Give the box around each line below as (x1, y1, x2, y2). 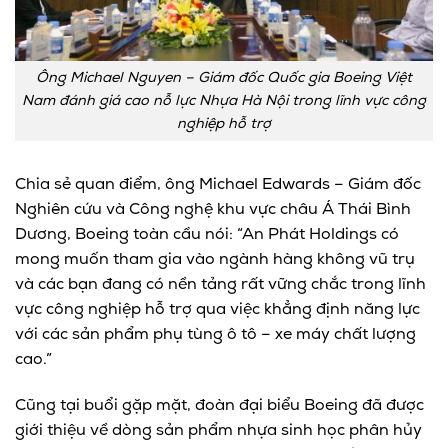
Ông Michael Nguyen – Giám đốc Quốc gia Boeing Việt (36, 70, 412, 86)
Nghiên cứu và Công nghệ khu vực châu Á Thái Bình (15, 202, 411, 219)
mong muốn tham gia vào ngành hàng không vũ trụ (15, 252, 415, 269)
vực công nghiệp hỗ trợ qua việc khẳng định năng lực (15, 302, 420, 319)
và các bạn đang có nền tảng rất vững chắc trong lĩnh (15, 277, 426, 294)
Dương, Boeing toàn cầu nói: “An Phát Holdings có (15, 227, 399, 244)
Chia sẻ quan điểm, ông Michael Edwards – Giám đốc (15, 177, 421, 194)
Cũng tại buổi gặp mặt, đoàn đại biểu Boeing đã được (15, 398, 424, 415)
